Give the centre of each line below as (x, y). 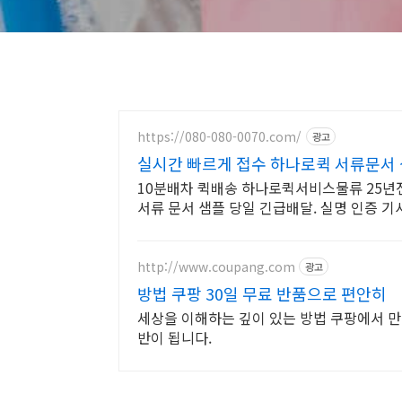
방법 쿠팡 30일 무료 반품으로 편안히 (262, 293)
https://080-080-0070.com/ (220, 136)
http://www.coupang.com (216, 266)
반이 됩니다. (175, 337)
